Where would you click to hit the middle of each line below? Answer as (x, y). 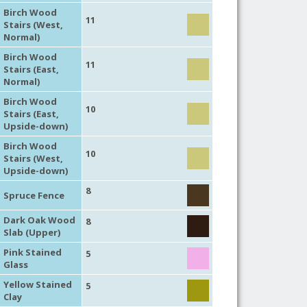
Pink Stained (32, 252)
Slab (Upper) (32, 232)
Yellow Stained (37, 284)
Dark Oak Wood (39, 220)
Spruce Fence (34, 195)
